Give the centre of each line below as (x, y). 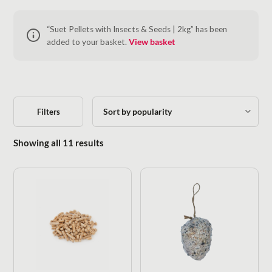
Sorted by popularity (146, 142)
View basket (151, 42)
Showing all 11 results (59, 142)
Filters (48, 111)
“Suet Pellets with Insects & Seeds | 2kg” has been (137, 29)
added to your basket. (87, 42)
